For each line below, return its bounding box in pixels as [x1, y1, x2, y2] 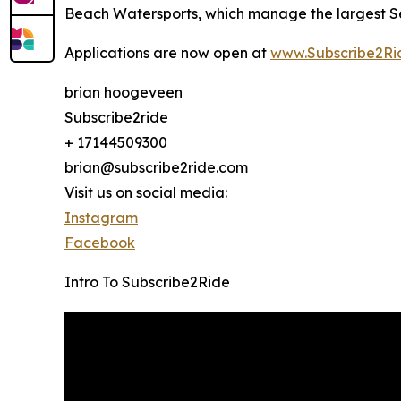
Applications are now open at [64, 44, 270, 63]
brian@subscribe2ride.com [64, 158, 248, 177]
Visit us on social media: [64, 183, 227, 202]
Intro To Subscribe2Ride [64, 273, 230, 292]
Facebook [64, 234, 135, 252]
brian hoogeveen [64, 83, 183, 102]
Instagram [64, 209, 138, 227]
